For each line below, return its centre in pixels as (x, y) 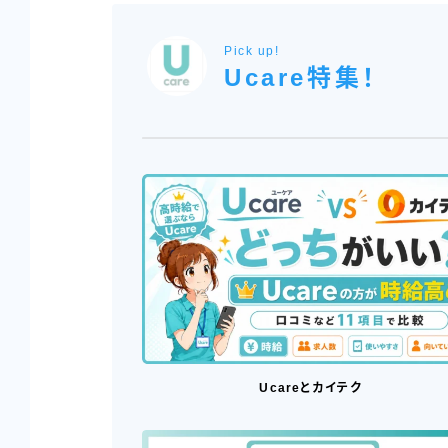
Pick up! (251, 51)
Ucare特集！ (301, 78)
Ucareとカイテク (311, 387)
